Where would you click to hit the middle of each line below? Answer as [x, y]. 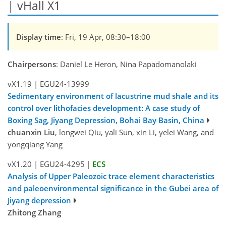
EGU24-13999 [64, 83]
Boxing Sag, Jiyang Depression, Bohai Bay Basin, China [106, 120]
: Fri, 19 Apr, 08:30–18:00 [106, 37]
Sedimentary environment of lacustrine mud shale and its [113, 96]
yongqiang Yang [35, 144]
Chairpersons [32, 64]
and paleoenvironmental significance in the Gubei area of [113, 188]
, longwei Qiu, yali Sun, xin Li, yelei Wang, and [134, 132]
